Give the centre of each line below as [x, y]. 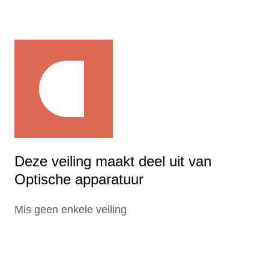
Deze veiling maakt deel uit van [113, 162]
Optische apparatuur [79, 180]
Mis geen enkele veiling [71, 210]
